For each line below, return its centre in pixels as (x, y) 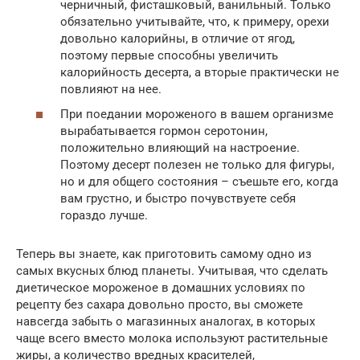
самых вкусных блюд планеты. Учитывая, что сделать (172, 271)
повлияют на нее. (111, 89)
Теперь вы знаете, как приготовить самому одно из (164, 254)
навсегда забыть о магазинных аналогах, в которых (166, 321)
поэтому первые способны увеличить (169, 55)
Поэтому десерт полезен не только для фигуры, (197, 165)
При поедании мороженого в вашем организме (197, 114)
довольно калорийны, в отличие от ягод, (178, 38)
